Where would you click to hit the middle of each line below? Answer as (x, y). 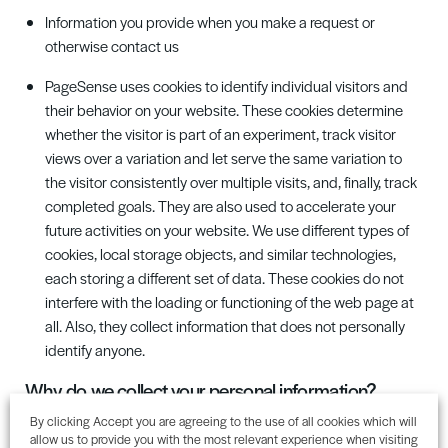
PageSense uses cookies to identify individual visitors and (226, 85)
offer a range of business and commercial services (251, 429)
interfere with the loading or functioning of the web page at (229, 301)
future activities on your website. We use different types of (227, 229)
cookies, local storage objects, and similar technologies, (220, 253)
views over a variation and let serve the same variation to (223, 157)
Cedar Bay (58, 429)
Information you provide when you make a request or (210, 21)
